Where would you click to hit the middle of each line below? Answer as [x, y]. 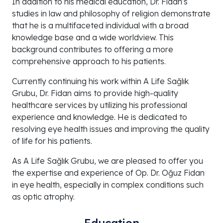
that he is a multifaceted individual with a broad [100, 26]
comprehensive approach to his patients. [89, 61]
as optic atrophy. [43, 197]
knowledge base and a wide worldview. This [93, 38]
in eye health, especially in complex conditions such [108, 185]
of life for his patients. [52, 141]
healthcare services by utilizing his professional [100, 105]
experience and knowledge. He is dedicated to [100, 117]
